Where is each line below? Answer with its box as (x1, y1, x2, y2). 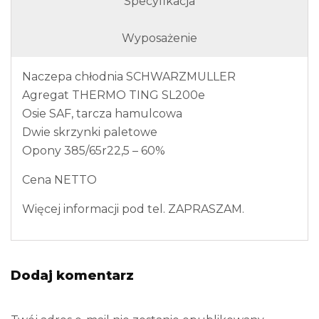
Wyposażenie (122, 31, 197, 45)
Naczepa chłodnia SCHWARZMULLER (22, 69, 236, 83)
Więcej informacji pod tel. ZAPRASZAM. (22, 202, 244, 216)
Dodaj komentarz (11, 267, 134, 283)
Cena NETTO (22, 172, 97, 187)
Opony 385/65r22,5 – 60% (22, 143, 165, 157)
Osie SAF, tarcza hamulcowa (22, 106, 182, 120)
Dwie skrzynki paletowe (22, 125, 157, 139)
